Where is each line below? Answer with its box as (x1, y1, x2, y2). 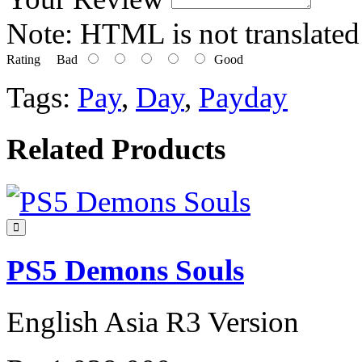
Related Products (6, 133, 225, 166)
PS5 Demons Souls (6, 253, 244, 287)
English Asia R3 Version (6, 305, 299, 339)
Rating (6, 53, 40, 67)
